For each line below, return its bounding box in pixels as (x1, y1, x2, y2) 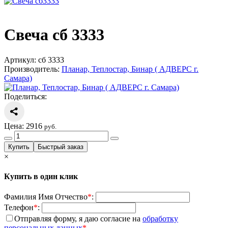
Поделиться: (4, 92, 47, 101)
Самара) (4, 73, 32, 82)
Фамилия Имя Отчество (4, 192, 88, 202)
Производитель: (4, 64, 62, 73)
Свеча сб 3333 (4, 25, 104, 44)
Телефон (4, 203, 34, 212)
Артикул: (4, 55, 38, 64)
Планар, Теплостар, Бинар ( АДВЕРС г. (62, 64, 198, 73)
